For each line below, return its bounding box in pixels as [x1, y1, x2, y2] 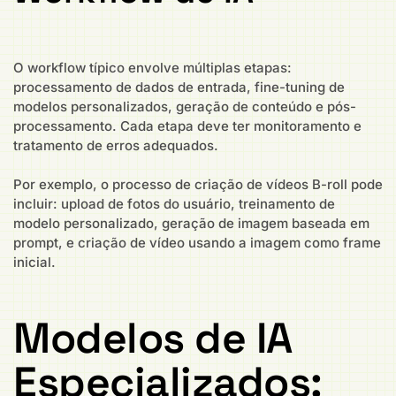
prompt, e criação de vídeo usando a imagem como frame [13, 234, 381, 251]
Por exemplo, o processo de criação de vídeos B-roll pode [13, 176, 383, 193]
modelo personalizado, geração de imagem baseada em [13, 215, 369, 232]
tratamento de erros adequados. [13, 136, 218, 154]
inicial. [13, 254, 56, 270]
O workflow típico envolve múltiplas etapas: [13, 58, 292, 76]
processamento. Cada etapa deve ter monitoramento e [13, 117, 362, 134]
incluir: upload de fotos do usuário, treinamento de [13, 195, 335, 212]
